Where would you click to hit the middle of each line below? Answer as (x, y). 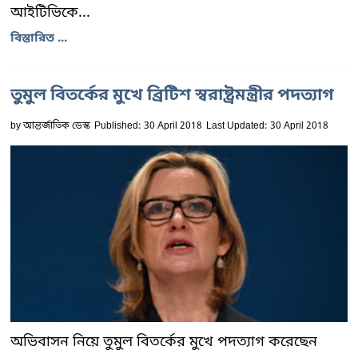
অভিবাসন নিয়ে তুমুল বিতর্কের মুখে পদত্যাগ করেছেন (164, 342)
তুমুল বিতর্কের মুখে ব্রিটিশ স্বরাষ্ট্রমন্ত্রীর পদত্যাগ (172, 95)
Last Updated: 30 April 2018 (267, 126)
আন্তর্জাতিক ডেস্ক (57, 126)
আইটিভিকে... (50, 12)
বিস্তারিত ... (39, 38)
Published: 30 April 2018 (148, 126)
